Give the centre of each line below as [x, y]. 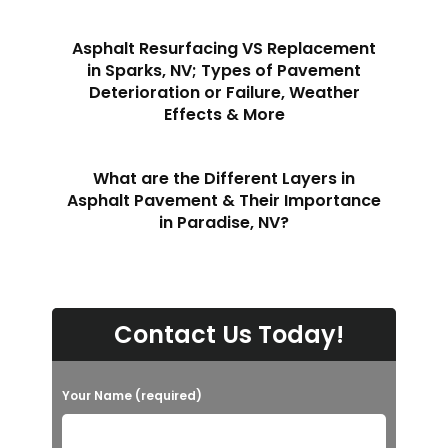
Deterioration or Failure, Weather [224, 93]
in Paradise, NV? [224, 223]
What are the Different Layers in [224, 179]
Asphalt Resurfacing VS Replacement [224, 49]
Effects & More [224, 115]
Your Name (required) [132, 396]
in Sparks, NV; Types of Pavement [224, 71]
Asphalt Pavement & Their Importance [224, 201]
